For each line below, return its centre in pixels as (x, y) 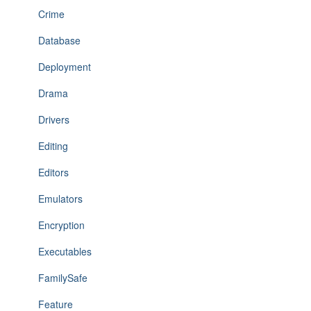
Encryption (61, 225)
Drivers (54, 119)
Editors (53, 172)
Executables (65, 251)
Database (59, 40)
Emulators (60, 199)
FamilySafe (63, 278)
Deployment (65, 67)
